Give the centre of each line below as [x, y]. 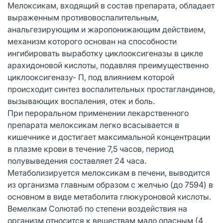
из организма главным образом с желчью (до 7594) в [110, 184]
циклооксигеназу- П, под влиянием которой [91, 77]
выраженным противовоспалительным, [83, 17]
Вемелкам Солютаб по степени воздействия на [97, 208]
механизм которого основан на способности [92, 41]
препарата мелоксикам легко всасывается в [93, 125]
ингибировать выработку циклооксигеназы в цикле [105, 53]
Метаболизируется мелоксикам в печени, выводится [109, 172]
